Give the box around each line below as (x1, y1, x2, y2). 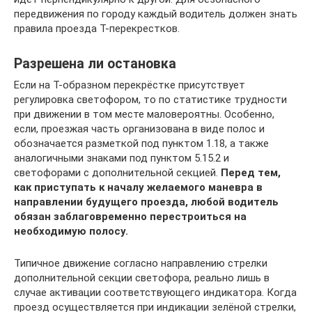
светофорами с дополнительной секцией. (14, 166, 221, 179)
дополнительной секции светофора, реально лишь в (14, 271, 270, 284)
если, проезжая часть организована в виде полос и (14, 122, 265, 135)
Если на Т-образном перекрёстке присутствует (14, 78, 245, 91)
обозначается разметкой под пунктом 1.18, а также (14, 136, 269, 150)
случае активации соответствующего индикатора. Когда (14, 286, 297, 299)
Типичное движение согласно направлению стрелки (14, 256, 267, 270)
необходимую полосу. (14, 224, 128, 237)
